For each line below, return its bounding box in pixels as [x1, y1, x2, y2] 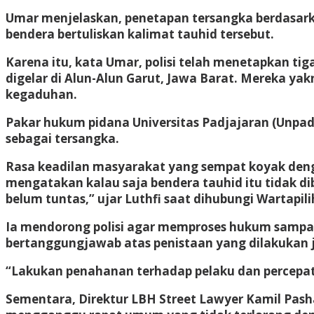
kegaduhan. [6, 86, 77, 102]
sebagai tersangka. [6, 130, 119, 146]
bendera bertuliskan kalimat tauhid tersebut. [6, 25, 274, 42]
